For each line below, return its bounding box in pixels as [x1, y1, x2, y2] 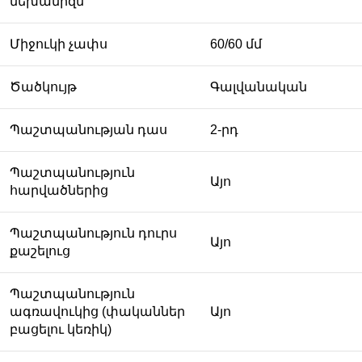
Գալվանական [210, 79, 307, 94]
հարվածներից [10, 183, 108, 197]
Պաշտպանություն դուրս [10, 225, 177, 240]
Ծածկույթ [10, 79, 77, 94]
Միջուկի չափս [10, 36, 107, 51]
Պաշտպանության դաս [10, 122, 167, 137]
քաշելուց [10, 243, 70, 258]
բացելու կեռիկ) [10, 322, 112, 336]
